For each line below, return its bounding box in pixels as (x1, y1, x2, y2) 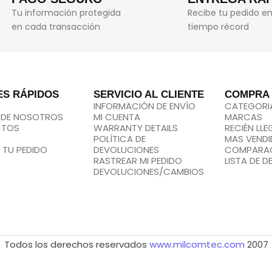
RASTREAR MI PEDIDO (93, 154, 182, 167)
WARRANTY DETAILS (93, 121, 178, 134)
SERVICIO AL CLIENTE (93, 89, 204, 100)
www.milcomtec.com (149, 238, 245, 251)
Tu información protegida (12, 7, 121, 19)
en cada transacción (12, 21, 101, 33)
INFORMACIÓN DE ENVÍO (93, 100, 195, 112)
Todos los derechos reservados (4, 238, 149, 251)
